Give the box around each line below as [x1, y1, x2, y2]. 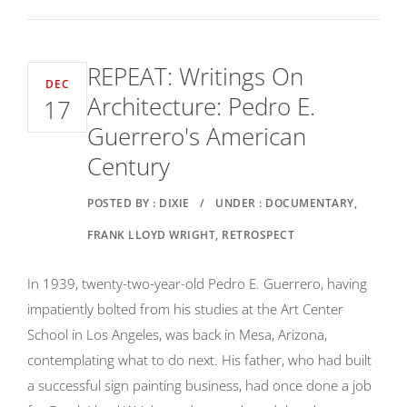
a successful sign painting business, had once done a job [27, 376, 372, 394]
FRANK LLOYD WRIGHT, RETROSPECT [87, 227, 294, 243]
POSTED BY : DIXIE [87, 195, 190, 211]
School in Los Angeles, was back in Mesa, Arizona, [27, 325, 327, 343]
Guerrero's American [87, 120, 306, 153]
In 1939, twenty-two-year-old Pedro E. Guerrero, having [27, 274, 367, 293]
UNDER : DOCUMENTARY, [215, 195, 357, 211]
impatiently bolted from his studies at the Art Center [27, 300, 343, 318]
